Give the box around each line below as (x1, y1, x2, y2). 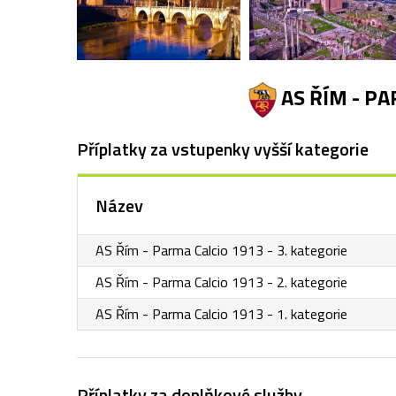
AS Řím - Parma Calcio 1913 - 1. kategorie (95, 303, 347, 324)
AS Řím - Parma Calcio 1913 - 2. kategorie (95, 271, 347, 293)
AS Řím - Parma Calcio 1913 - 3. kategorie (95, 240, 347, 261)
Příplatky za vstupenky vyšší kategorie (77, 135, 369, 163)
